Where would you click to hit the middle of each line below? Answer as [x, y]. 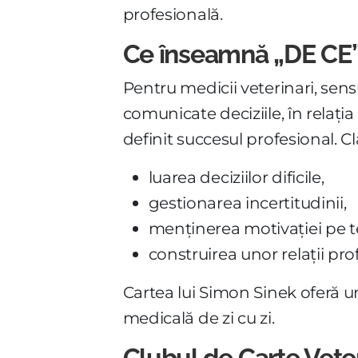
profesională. [173, 14]
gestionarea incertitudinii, [247, 203]
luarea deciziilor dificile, [236, 177]
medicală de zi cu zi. [199, 318]
